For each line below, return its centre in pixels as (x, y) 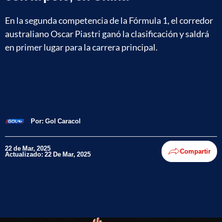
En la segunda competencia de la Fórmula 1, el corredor (109, 20)
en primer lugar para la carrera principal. (81, 47)
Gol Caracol (63, 121)
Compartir (195, 151)
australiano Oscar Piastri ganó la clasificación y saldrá (107, 33)
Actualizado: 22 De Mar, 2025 (48, 154)
